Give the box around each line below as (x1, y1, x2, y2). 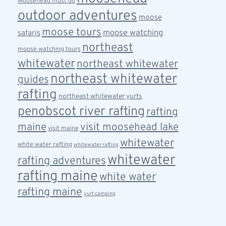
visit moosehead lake (80, 121, 179, 134)
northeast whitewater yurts (58, 92, 142, 101)
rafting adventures (17, 154, 106, 168)
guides (17, 73, 49, 87)
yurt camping (83, 191, 116, 197)
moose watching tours (17, 45, 81, 53)
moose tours (41, 26, 101, 39)
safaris (17, 28, 40, 38)
